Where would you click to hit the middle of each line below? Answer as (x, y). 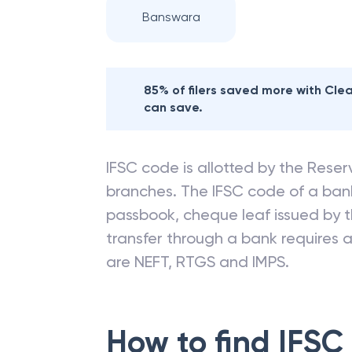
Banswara (171, 17)
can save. (173, 107)
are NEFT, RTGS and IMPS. (198, 262)
